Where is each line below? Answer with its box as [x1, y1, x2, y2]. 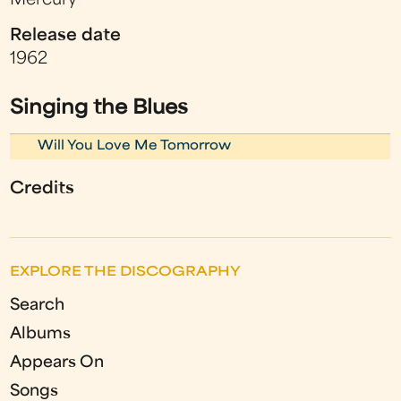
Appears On [10, 354, 105, 371]
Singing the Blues [10, 98, 189, 118]
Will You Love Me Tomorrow [38, 139, 232, 153]
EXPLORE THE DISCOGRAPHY [10, 265, 242, 279]
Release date [10, 28, 122, 44]
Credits [10, 181, 75, 197]
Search [10, 297, 65, 313]
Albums [10, 326, 72, 342]
